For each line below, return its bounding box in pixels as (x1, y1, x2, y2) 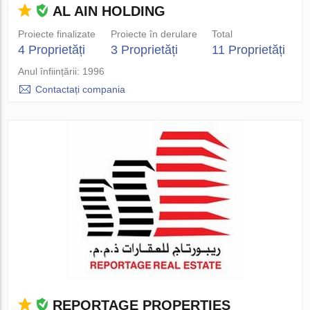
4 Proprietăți (18, 43, 86, 57)
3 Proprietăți (110, 43, 178, 57)
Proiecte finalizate (18, 28, 96, 39)
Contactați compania (35, 84, 126, 95)
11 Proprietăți (211, 43, 285, 57)
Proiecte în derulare (110, 28, 197, 39)
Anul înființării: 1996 (18, 66, 105, 77)
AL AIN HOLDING (53, 3, 166, 19)
